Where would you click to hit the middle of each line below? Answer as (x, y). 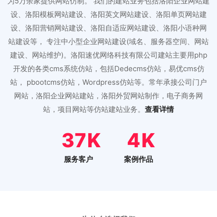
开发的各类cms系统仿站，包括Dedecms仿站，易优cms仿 (108, 69)
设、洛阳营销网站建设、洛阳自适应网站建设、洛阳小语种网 (108, 28)
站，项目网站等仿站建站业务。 (94, 109)
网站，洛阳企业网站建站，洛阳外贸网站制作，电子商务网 (108, 96)
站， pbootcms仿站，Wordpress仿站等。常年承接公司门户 (108, 82)
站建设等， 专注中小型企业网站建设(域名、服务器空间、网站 (108, 42)
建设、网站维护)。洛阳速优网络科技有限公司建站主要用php (108, 55)
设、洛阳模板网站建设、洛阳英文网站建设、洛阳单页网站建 (108, 15)
